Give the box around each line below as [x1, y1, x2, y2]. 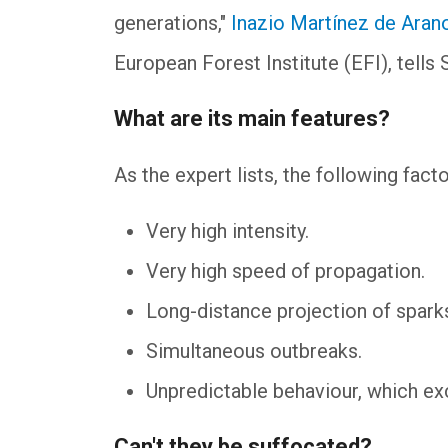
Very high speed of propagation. [146, 258, 430, 283]
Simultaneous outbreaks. [146, 338, 367, 363]
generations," [114, 10, 231, 35]
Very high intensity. [146, 218, 314, 243]
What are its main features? [114, 105, 390, 131]
